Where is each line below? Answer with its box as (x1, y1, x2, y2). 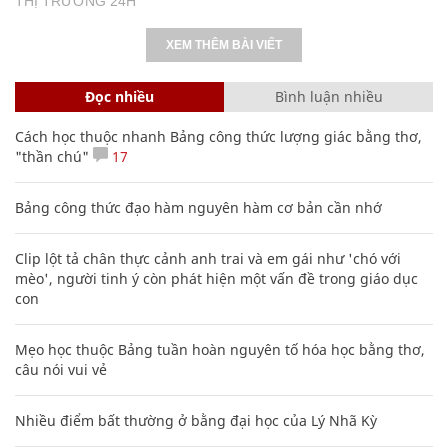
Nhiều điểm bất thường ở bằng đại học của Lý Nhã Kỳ (15, 410, 377, 430)
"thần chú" (15, 146, 89, 166)
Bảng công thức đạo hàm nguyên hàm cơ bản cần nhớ (15, 197, 382, 217)
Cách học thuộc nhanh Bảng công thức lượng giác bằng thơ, (15, 126, 422, 146)
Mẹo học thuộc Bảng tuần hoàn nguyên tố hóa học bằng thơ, (15, 339, 425, 359)
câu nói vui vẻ (15, 359, 107, 379)
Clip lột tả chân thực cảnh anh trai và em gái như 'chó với (15, 248, 401, 268)
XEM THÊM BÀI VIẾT (166, 37, 282, 52)
